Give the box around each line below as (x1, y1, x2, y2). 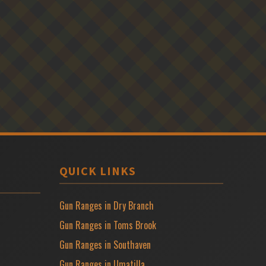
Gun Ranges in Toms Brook (59, 217, 156, 232)
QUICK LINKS (59, 163, 136, 178)
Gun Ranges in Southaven (59, 237, 151, 252)
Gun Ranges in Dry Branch (59, 198, 154, 213)
